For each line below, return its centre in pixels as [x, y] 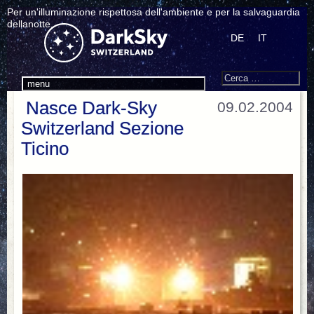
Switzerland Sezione [102, 128]
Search [245, 59]
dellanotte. [30, 23]
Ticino [45, 149]
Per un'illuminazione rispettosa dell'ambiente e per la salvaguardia [153, 12]
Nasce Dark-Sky [91, 108]
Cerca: [231, 76]
